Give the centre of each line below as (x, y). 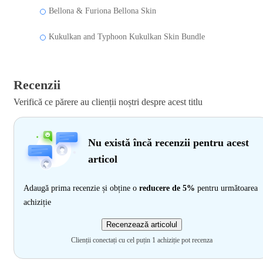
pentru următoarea (226, 188)
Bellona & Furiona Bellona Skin (102, 11)
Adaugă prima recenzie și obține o (81, 188)
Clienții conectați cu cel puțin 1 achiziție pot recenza (141, 240)
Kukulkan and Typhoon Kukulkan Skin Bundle (127, 36)
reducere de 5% (167, 188)
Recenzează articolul (141, 224)
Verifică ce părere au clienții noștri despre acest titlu (108, 102)
